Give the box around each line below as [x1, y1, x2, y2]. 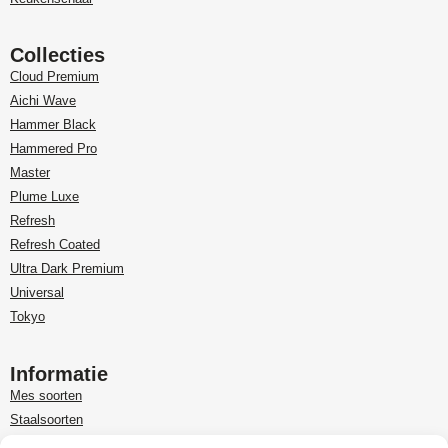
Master [10, 165, 50, 181]
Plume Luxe [10, 189, 79, 205]
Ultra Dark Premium [10, 261, 124, 277]
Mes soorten [10, 387, 82, 403]
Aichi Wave [10, 93, 76, 109]
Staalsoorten [10, 411, 83, 427]
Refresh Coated [10, 237, 100, 253]
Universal [10, 285, 64, 301]
